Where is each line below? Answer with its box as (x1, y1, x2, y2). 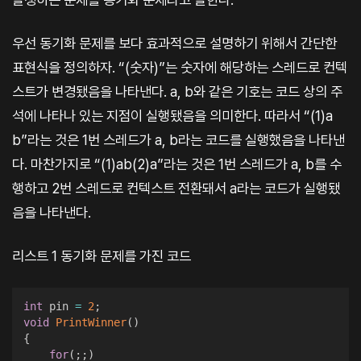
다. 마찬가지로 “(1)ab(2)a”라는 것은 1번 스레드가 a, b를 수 (12, 155, 342, 172)
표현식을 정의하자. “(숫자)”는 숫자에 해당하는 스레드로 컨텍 (12, 58, 347, 76)
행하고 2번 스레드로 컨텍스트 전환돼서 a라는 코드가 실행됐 (12, 179, 340, 197)
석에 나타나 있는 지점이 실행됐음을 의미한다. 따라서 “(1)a (12, 106, 333, 124)
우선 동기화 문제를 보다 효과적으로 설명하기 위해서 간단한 (12, 34, 337, 52)
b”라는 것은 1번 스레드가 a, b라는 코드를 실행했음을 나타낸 (12, 131, 345, 148)
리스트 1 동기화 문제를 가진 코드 (12, 247, 191, 264)
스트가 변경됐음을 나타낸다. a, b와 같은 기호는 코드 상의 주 (12, 82, 342, 100)
